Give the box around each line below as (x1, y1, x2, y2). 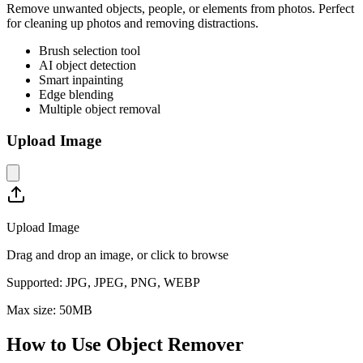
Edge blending (39, 87, 113, 101)
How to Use (6, 334, 106, 356)
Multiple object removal (39, 101, 160, 116)
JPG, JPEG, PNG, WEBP (66, 275, 200, 290)
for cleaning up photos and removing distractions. (6, 15, 258, 30)
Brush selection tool (39, 43, 140, 58)
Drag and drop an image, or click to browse (6, 248, 228, 263)
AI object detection (39, 58, 136, 72)
